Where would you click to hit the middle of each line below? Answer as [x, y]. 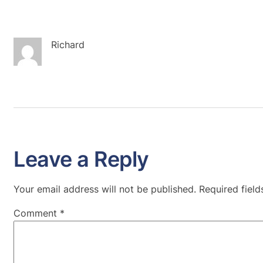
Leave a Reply [81, 159]
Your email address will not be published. [105, 189]
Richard [68, 44]
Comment [37, 213]
